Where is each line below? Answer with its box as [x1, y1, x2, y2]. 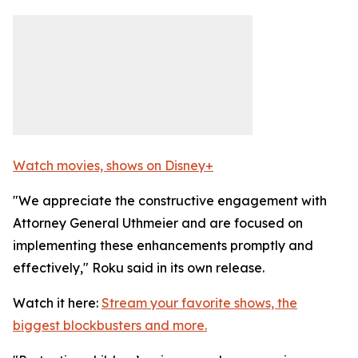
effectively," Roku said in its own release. [13, 260, 265, 276]
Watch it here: [13, 295, 101, 311]
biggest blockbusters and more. [13, 317, 207, 333]
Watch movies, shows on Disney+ [13, 157, 213, 173]
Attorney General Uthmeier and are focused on [13, 215, 303, 231]
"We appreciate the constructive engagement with [13, 193, 327, 209]
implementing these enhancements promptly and [13, 237, 313, 253]
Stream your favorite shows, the [101, 295, 297, 311]
